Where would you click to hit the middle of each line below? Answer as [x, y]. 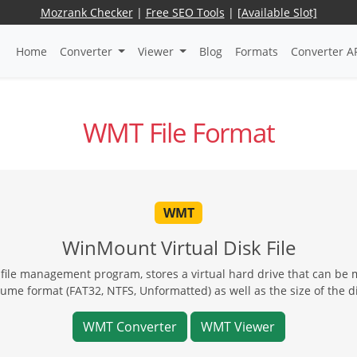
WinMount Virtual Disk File [178, 247]
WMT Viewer [237, 326]
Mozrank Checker [86, 12]
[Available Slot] [277, 12]
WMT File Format [178, 133]
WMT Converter [129, 326]
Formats [256, 51]
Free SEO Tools [185, 12]
